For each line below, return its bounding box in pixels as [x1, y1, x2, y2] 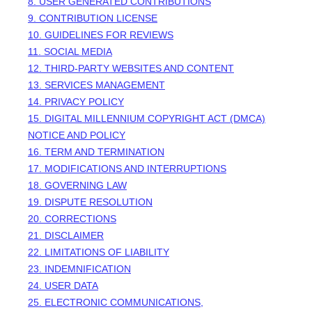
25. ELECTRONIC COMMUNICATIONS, [28, 296, 203, 308]
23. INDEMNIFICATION [28, 263, 131, 274]
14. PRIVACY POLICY [28, 95, 124, 107]
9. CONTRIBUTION [28, 12, 116, 24]
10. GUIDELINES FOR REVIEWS [28, 29, 173, 40]
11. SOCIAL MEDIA [28, 45, 112, 57]
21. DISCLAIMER [28, 229, 104, 241]
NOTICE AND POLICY [28, 129, 125, 141]
